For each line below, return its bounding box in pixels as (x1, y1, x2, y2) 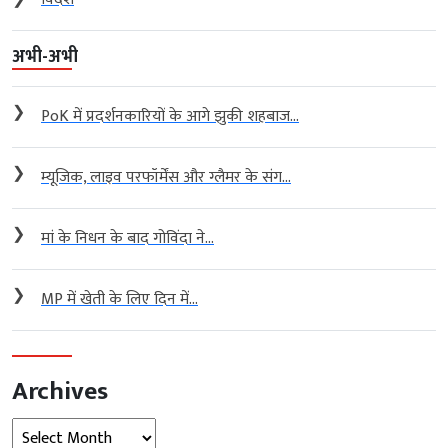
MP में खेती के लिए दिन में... (41, 285, 198, 313)
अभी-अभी (12, 41, 78, 72)
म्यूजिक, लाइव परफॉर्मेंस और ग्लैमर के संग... (41, 163, 291, 191)
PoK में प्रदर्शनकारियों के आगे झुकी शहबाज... (41, 102, 299, 130)
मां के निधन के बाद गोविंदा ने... (41, 224, 214, 252)
